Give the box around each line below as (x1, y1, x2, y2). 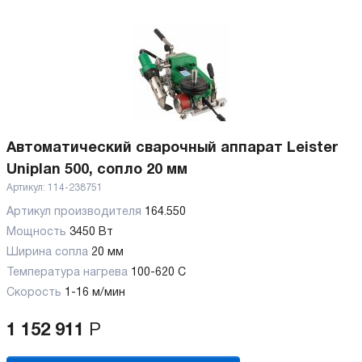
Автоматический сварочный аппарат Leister (6, 141, 338, 155)
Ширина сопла (6, 247, 88, 258)
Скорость (6, 288, 61, 298)
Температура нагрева (6, 267, 128, 278)
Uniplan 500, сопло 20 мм (6, 163, 187, 177)
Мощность (6, 227, 66, 238)
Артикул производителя (6, 207, 145, 217)
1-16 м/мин (65, 288, 125, 298)
